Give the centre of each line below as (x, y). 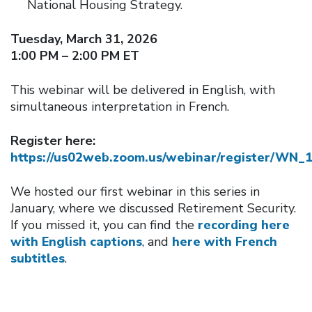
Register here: (53, 140)
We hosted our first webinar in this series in (135, 191)
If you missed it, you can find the (104, 225)
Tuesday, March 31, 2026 (84, 39)
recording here (244, 225)
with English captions (76, 241)
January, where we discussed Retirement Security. (153, 208)
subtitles (38, 258)
